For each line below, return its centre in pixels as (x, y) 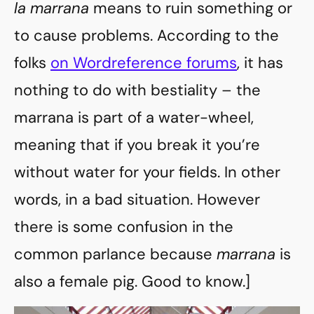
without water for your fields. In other (147, 172)
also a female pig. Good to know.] (132, 281)
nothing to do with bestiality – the (137, 90)
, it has (260, 63)
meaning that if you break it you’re (137, 145)
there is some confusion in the (124, 227)
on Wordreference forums (144, 63)
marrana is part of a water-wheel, (134, 117)
